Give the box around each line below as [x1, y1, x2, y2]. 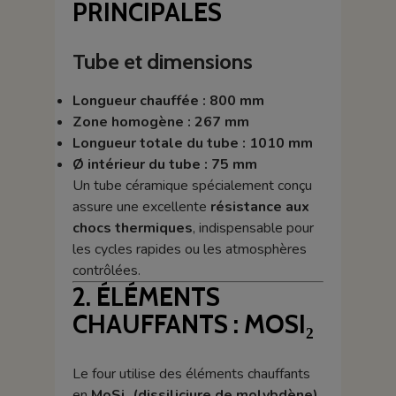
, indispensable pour [192, 218, 314, 239]
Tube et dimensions [72, 49, 253, 75]
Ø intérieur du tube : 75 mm [72, 155, 257, 175]
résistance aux [209, 197, 309, 217]
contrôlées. [72, 261, 141, 281]
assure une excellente [72, 197, 210, 217]
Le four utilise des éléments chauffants [72, 363, 310, 384]
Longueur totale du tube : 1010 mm [72, 133, 313, 154]
